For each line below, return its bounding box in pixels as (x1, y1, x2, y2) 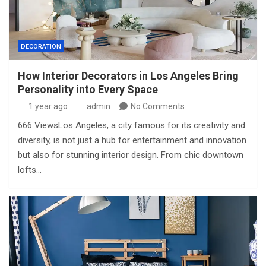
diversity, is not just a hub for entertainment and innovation (18, 135, 246, 145)
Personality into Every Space (18, 83, 158, 96)
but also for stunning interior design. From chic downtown (18, 150, 243, 160)
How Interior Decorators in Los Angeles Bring (18, 69, 239, 82)
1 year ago (28, 102, 68, 111)
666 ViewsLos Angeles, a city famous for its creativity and (18, 120, 245, 131)
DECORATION (21, 43, 61, 50)
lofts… (18, 164, 42, 175)
